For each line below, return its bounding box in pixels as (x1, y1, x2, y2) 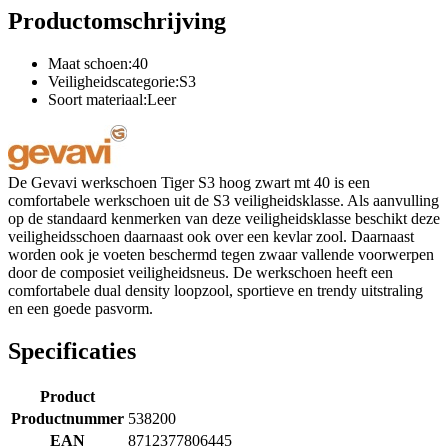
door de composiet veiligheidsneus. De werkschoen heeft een (8, 263, 393, 281)
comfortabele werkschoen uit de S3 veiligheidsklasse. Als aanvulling (8, 191, 439, 209)
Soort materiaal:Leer (48, 90, 176, 108)
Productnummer (11, 409, 124, 427)
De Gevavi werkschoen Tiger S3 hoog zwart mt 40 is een (8, 173, 370, 191)
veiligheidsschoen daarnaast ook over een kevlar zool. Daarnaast (8, 227, 414, 245)
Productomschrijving (8, 7, 226, 34)
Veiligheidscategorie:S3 (48, 72, 196, 90)
